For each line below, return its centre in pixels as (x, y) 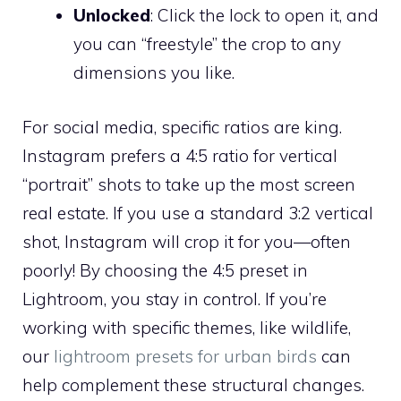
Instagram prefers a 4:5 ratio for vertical (180, 155)
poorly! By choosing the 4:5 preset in (165, 270)
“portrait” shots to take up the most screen (189, 184)
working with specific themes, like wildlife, (187, 327)
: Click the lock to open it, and (264, 16)
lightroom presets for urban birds (185, 356)
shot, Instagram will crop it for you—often (187, 241)
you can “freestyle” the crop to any (207, 44)
